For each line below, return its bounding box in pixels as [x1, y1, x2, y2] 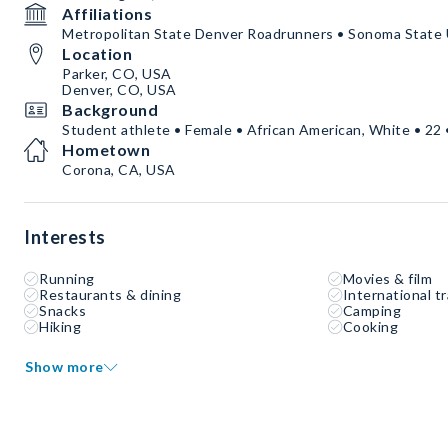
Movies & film [342, 270, 433, 288]
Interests [24, 226, 106, 249]
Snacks [39, 302, 86, 320]
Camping [342, 302, 402, 320]
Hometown [62, 140, 150, 160]
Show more [25, 358, 104, 376]
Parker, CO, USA [62, 65, 172, 83]
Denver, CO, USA [62, 81, 177, 99]
